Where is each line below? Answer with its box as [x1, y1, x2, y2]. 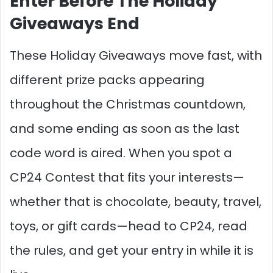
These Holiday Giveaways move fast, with [10, 46, 262, 64]
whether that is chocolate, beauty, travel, [10, 193, 261, 210]
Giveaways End [10, 12, 140, 35]
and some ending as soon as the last [10, 119, 239, 137]
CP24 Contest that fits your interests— [10, 168, 244, 186]
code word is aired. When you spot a [10, 144, 232, 161]
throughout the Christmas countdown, [10, 95, 246, 113]
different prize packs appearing [10, 71, 205, 88]
